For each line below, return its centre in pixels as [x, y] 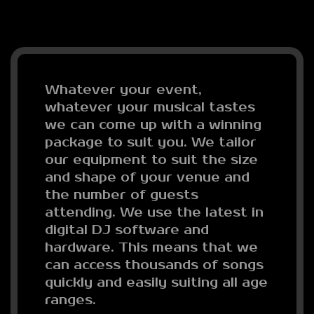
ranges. [70, 300]
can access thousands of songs [154, 265]
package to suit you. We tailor [151, 142]
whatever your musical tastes [150, 107]
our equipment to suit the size [151, 160]
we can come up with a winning [153, 125]
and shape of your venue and [147, 177]
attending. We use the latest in [154, 212]
